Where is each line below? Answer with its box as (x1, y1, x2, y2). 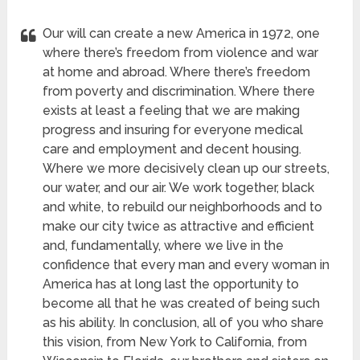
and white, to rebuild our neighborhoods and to (43, 199, 323, 215)
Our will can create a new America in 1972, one (43, 26, 321, 42)
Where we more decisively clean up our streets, (43, 161, 330, 177)
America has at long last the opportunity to (43, 276, 300, 292)
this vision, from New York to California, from (43, 334, 308, 350)
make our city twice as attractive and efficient (43, 219, 315, 235)
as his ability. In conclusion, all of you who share (43, 315, 325, 331)
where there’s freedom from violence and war (43, 45, 319, 61)
